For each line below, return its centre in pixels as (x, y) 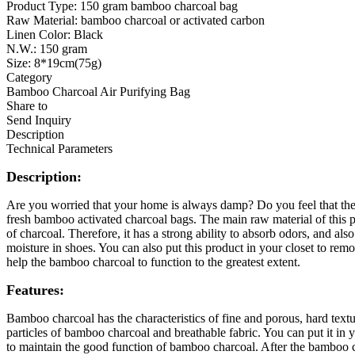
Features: (35, 290)
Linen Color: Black (55, 34)
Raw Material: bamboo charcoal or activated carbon (136, 20)
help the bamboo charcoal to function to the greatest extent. (153, 261)
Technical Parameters (59, 148)
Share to (27, 105)
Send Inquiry (39, 120)
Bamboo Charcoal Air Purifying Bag (98, 91)
